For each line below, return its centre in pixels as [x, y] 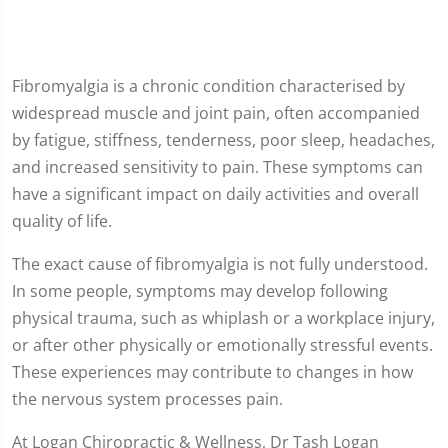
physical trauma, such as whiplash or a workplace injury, [223, 317]
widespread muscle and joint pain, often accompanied [216, 112]
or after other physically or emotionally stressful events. [222, 344]
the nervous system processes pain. [147, 398]
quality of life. [62, 220]
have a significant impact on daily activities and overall [215, 193]
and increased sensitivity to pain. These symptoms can [217, 166]
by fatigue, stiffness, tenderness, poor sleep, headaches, [223, 139]
